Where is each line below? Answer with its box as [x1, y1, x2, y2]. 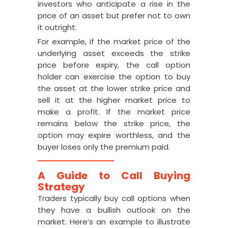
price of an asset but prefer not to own [38, 10, 190, 21]
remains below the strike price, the [38, 118, 190, 129]
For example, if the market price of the [38, 36, 190, 47]
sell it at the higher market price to [38, 95, 190, 105]
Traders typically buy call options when [38, 193, 190, 204]
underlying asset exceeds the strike [38, 48, 190, 59]
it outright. [38, 22, 77, 33]
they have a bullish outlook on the [38, 205, 190, 215]
